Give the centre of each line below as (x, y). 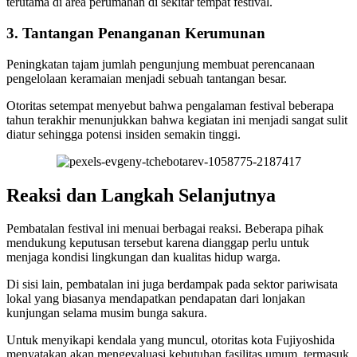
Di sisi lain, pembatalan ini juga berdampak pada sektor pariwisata (172, 284)
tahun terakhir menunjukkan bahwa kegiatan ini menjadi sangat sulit (177, 120)
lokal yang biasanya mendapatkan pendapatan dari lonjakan (156, 299)
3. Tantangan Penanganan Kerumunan (136, 33)
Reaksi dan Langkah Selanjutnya (141, 195)
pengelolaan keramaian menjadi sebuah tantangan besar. (147, 78)
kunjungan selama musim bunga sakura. (107, 313)
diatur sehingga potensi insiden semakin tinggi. (124, 134)
